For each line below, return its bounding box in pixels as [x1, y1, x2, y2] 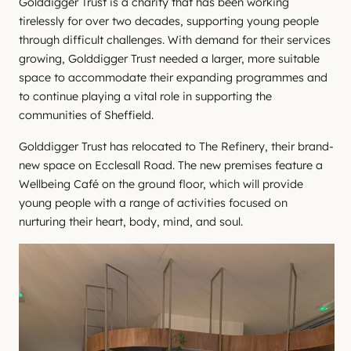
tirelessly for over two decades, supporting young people [19, 14, 319, 28]
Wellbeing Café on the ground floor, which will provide [19, 177, 303, 191]
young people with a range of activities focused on [19, 196, 288, 210]
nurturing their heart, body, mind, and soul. [19, 215, 243, 229]
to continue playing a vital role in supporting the [19, 89, 272, 103]
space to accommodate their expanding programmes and [19, 71, 327, 85]
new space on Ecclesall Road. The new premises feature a [19, 158, 323, 172]
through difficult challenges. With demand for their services [19, 33, 331, 47]
